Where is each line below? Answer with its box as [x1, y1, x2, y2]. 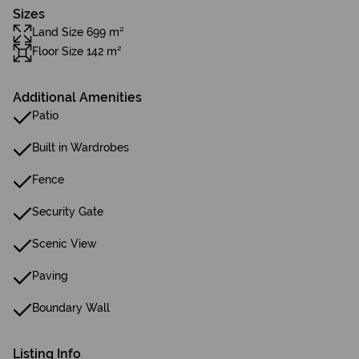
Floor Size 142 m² [32, 45, 122, 58]
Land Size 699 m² [32, 26, 124, 38]
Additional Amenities [13, 90, 142, 105]
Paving [32, 269, 68, 282]
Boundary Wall [32, 301, 110, 314]
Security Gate [32, 205, 103, 218]
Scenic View [32, 237, 97, 250]
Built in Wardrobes [32, 141, 129, 154]
